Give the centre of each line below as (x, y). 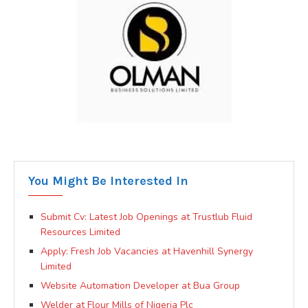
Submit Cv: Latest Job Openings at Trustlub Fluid (146, 217)
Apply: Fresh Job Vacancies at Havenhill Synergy (147, 251)
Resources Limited (80, 232)
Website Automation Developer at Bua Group (140, 285)
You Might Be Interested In (108, 180)
